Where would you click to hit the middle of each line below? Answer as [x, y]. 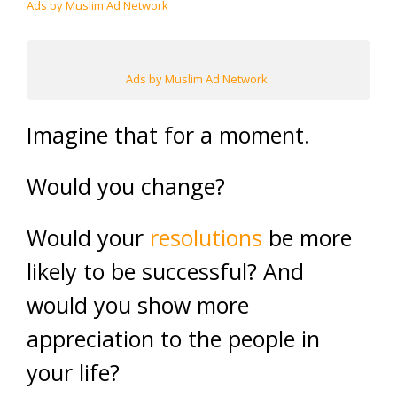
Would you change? [126, 186]
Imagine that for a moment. [168, 135]
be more [307, 237]
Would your [88, 237]
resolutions [206, 237]
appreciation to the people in [173, 339]
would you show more [138, 305]
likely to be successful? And [165, 271]
